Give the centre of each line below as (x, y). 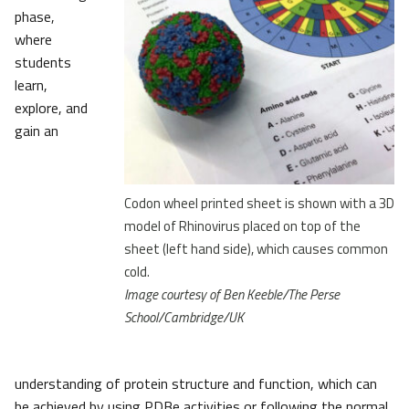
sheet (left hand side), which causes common (256, 248)
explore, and (51, 107)
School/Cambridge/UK (184, 317)
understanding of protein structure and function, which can (196, 383)
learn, (31, 84)
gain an (37, 130)
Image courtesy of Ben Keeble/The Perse (232, 294)
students (43, 62)
